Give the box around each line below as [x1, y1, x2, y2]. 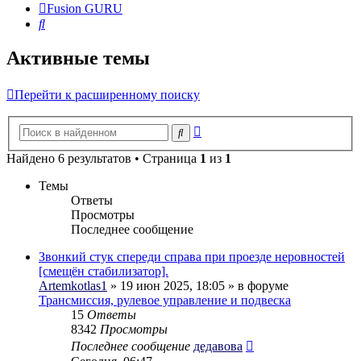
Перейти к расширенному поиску [15, 88, 200, 102]
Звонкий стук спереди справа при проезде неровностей [39, 249, 345, 263]
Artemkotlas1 [39, 278, 107, 293]
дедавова [193, 338, 243, 353]
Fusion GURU [47, 2, 122, 16]
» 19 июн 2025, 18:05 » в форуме [107, 278, 288, 293]
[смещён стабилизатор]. [39, 263, 168, 278]
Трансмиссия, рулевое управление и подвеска [39, 293, 291, 307]
